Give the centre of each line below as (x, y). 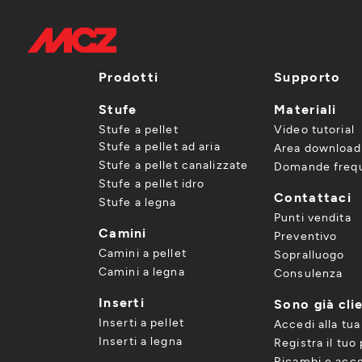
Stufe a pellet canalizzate (174, 164)
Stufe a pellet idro (152, 183)
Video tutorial (314, 129)
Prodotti (129, 76)
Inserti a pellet (141, 322)
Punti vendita (313, 217)
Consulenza (309, 273)
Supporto (307, 76)
